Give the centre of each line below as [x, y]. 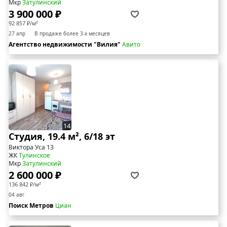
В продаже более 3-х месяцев [72, 34]
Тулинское [34, 156]
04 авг [16, 195]
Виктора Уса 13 [31, 147]
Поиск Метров [32, 206]
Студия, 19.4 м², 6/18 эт [62, 137]
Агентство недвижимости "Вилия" [65, 45]
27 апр [17, 34]
